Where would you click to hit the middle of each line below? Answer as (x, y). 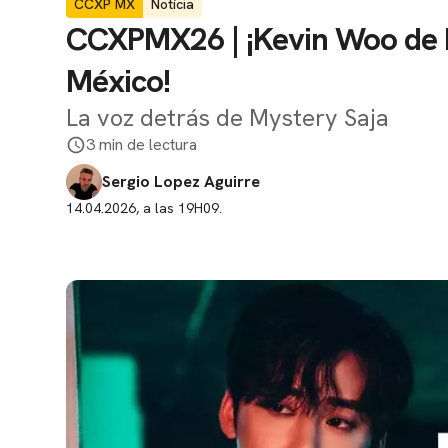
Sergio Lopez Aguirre (181, 181)
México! (118, 81)
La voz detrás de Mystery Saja (227, 117)
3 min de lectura (141, 144)
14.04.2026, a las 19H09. (144, 208)
